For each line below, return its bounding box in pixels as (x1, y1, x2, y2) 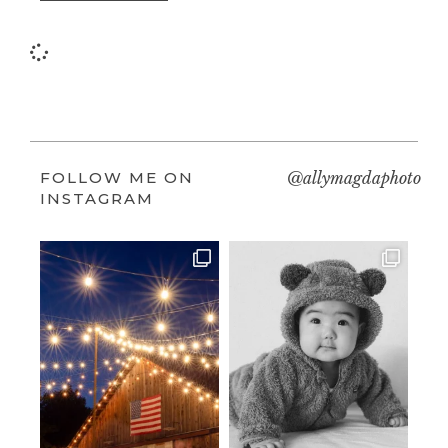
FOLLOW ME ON (40, 168, 194, 188)
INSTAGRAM (40, 189, 154, 209)
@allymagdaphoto (287, 168, 422, 189)
